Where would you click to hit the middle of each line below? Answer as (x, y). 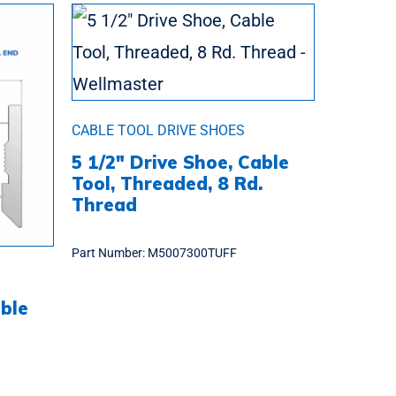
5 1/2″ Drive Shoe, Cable (180, 162)
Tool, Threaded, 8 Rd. (167, 183)
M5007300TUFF (192, 252)
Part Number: (110, 252)
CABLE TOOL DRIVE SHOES (158, 130)
